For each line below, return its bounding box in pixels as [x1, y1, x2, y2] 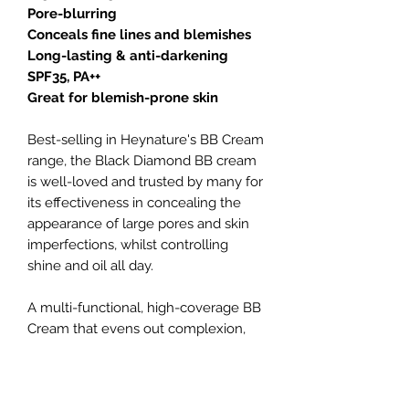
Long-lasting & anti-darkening [27, 47, 228, 65]
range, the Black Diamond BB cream [27, 152, 257, 170]
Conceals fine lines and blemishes [27, 26, 251, 44]
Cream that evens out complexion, [27, 320, 246, 338]
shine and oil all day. [27, 257, 153, 275]
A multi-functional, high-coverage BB [27, 299, 261, 317]
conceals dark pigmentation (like [27, 341, 232, 359]
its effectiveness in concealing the [27, 194, 241, 212]
